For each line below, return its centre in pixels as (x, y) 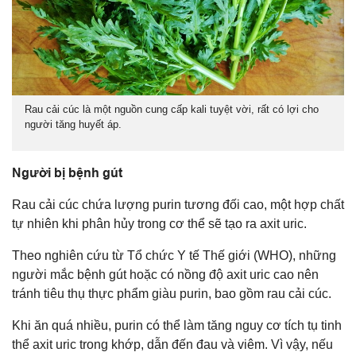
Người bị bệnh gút (67, 173)
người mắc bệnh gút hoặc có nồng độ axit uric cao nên (165, 275)
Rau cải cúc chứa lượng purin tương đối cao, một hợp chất (178, 205)
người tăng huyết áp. (73, 125)
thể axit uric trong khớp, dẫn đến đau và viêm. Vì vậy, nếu (172, 345)
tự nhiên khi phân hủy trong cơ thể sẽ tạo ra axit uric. (159, 224)
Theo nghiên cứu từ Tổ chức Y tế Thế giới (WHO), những (174, 256)
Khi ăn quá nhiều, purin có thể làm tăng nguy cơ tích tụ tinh (177, 326)
